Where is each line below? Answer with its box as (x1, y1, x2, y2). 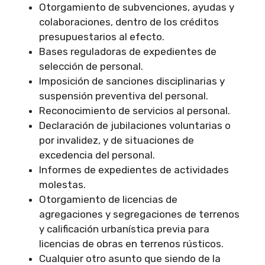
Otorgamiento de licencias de (38, 193, 177, 206)
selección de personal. (38, 60, 143, 73)
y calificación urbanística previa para (38, 223, 209, 235)
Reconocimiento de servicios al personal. (38, 105, 230, 117)
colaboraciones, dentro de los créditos (38, 16, 219, 28)
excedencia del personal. (38, 149, 155, 161)
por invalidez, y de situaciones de (38, 134, 194, 147)
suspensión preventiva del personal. (38, 90, 208, 102)
